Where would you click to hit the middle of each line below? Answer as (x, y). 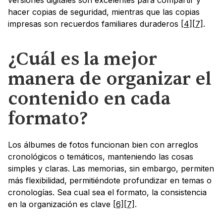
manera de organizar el (110, 79)
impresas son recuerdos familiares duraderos (94, 24)
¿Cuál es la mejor (83, 59)
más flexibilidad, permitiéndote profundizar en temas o (110, 181)
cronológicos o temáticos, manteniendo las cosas (101, 157)
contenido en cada (89, 99)
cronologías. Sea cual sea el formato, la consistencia (107, 193)
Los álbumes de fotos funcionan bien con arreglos (103, 145)
